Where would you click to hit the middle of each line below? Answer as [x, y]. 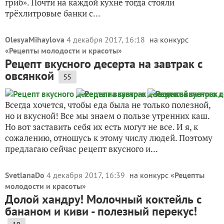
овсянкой [29, 76]
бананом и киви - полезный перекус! [101, 211]
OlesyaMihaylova [35, 39]
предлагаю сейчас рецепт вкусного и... [81, 149]
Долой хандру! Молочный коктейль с [103, 199]
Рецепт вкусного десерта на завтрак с [104, 64]
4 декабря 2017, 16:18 [107, 39]
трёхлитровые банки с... [53, 13]
